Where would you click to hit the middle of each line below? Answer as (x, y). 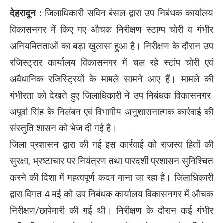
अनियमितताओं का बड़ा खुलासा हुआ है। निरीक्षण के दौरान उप (111, 46)
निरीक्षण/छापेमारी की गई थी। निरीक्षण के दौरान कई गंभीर (111, 210)
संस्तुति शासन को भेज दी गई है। (63, 128)
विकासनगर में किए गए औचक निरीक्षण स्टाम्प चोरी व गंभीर (111, 30)
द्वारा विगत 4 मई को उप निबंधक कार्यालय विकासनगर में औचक (111, 194)
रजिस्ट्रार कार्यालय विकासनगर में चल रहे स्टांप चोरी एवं (111, 62)
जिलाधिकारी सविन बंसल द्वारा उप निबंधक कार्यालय (127, 13)
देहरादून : (26, 13)
